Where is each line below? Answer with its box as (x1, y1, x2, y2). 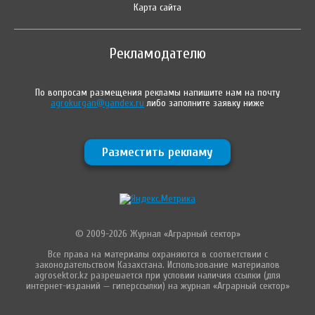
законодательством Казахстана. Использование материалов (35, 258, 280, 271)
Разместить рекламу (102, 144, 213, 160)
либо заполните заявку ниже (144, 96, 264, 109)
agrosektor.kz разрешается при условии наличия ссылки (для (34, 269, 281, 281)
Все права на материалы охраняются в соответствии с (47, 247, 268, 260)
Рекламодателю (109, 44, 206, 63)
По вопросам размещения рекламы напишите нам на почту (35, 86, 280, 98)
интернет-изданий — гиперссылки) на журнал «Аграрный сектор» (25, 279, 290, 292)
